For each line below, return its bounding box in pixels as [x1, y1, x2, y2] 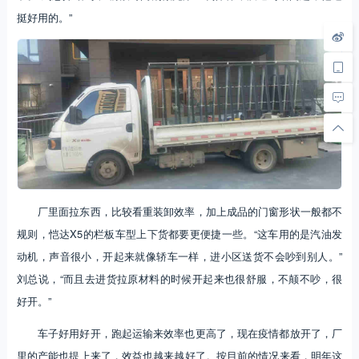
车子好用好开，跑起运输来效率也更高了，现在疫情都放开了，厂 [37, 325, 343, 341]
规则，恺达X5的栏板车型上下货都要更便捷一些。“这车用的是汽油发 [16, 225, 343, 241]
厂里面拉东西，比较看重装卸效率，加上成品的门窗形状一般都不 [37, 203, 343, 219]
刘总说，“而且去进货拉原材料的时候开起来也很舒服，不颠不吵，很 [16, 270, 343, 286]
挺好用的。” [16, 10, 72, 26]
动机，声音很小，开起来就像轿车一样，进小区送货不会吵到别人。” [16, 248, 343, 264]
